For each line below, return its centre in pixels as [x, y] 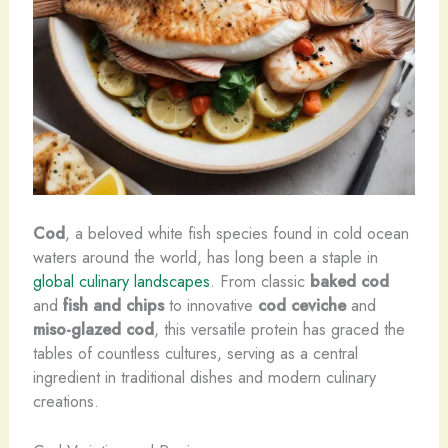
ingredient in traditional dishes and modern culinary [204, 376]
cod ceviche [301, 304]
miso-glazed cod [93, 328]
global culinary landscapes [121, 280]
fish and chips [113, 304]
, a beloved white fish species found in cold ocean [236, 232]
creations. [65, 400]
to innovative [210, 304]
